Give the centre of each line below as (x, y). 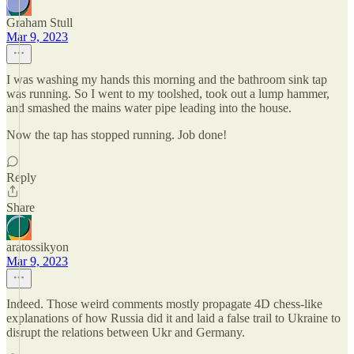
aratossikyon (38, 247)
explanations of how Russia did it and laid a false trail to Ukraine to (173, 318)
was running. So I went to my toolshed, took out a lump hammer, (168, 94)
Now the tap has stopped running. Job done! (117, 135)
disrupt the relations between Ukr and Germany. (126, 332)
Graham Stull (40, 23)
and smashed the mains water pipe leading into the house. (149, 108)
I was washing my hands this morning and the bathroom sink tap (167, 79)
